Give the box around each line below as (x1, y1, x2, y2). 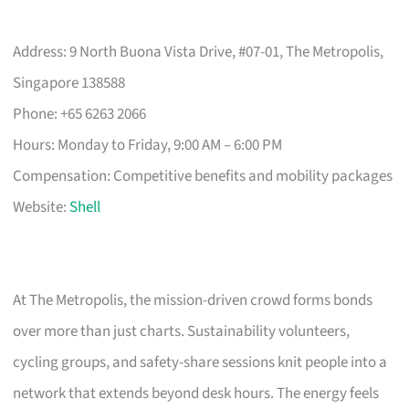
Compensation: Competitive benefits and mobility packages (13, 164, 393, 187)
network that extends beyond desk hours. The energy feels (13, 382, 380, 404)
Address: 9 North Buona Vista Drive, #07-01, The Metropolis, (13, 40, 384, 63)
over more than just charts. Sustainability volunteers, (13, 320, 351, 342)
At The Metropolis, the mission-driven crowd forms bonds (13, 288, 373, 311)
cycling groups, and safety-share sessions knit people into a (13, 351, 388, 373)
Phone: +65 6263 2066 (13, 102, 147, 125)
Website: (13, 195, 70, 218)
